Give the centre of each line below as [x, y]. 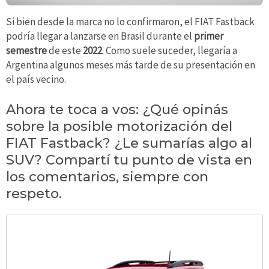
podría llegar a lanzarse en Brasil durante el [100, 36]
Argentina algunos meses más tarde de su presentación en [131, 65]
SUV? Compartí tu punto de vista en [129, 160]
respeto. [34, 194]
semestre [26, 51]
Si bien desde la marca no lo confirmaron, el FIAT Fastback [130, 22]
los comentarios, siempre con [107, 177]
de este [65, 51]
